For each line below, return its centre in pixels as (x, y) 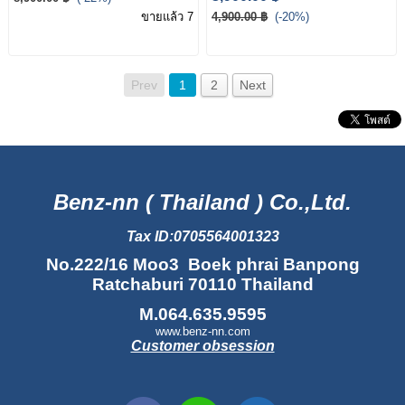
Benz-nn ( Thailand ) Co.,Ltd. (202, 202)
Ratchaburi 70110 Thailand (202, 284)
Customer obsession (202, 345)
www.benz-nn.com (202, 331)
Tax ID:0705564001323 (202, 236)
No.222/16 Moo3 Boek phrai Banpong (202, 264)
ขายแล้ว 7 (167, 16)
